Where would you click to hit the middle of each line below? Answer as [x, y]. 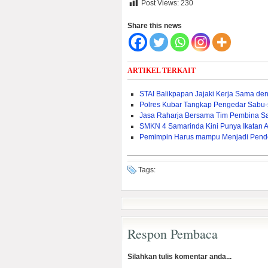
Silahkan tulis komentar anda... [179, 257]
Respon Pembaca [173, 234]
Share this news [155, 26]
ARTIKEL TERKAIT [162, 71]
